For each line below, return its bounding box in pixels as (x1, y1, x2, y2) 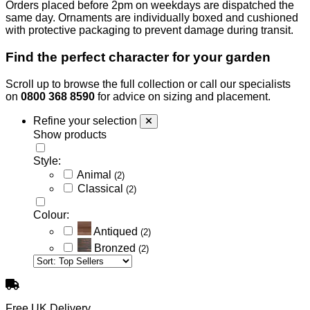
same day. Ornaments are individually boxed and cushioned (6, 12, 298, 24)
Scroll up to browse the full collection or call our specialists (6, 77, 291, 90)
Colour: (33, 208, 69, 221)
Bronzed (91, 241, 138, 254)
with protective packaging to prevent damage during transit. (6, 24, 293, 37)
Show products (33, 128, 107, 140)
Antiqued (91, 225, 140, 237)
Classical (77, 182, 126, 194)
